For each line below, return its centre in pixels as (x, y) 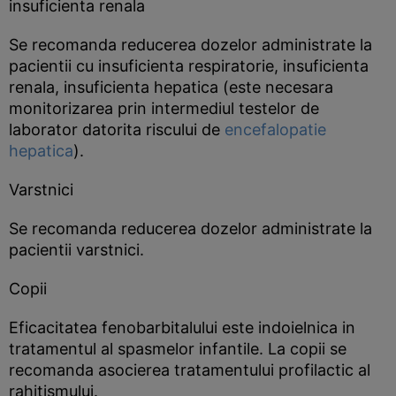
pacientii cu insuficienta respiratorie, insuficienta (189, 66)
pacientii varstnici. (76, 250)
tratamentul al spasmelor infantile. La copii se (178, 349)
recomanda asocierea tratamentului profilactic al (190, 370)
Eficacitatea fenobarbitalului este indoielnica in (182, 327)
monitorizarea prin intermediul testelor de (164, 108)
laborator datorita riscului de (117, 129)
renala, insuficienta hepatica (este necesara (171, 87)
